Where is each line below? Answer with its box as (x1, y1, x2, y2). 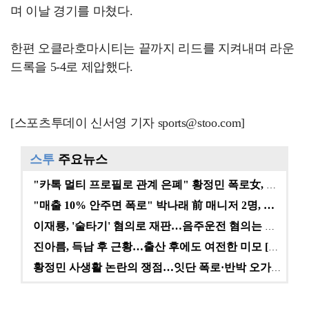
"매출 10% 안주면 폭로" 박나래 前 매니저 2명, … (33, 199, 275, 211)
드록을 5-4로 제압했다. (10, 60, 133, 74)
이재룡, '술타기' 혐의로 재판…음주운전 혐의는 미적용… (265, 221, 275, 232)
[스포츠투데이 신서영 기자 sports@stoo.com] (10, 116, 245, 130)
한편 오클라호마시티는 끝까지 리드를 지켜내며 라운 (10, 41, 295, 55)
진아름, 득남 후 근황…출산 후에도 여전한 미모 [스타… (268, 242, 278, 252)
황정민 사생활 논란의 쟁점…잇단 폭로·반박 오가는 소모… (271, 263, 281, 273)
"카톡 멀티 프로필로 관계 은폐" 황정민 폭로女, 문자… (266, 180, 276, 190)
